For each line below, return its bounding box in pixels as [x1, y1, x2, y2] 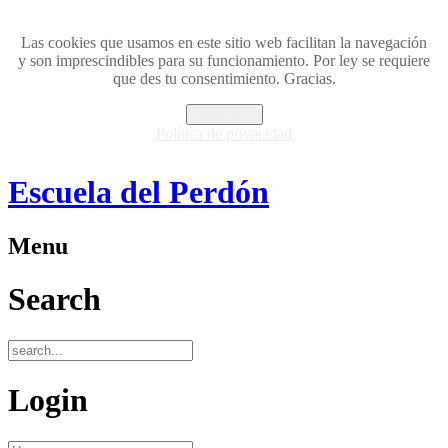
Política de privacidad [156, 125, 292, 142]
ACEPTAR [193, 107, 255, 122]
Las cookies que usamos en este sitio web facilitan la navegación [21, 34, 427, 51]
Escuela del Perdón [8, 174, 269, 211]
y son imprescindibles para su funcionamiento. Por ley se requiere [18, 52, 430, 69]
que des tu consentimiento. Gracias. [112, 70, 336, 87]
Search [8, 281, 101, 318]
